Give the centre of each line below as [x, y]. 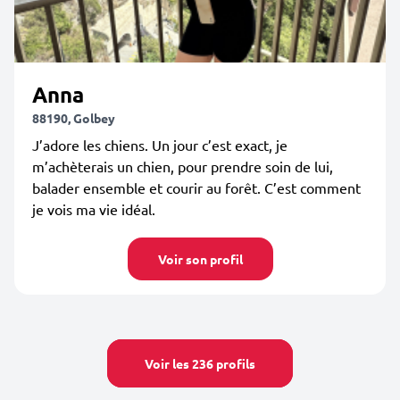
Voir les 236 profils [200, 363]
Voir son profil [200, 259]
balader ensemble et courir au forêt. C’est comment [196, 187]
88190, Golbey [74, 118]
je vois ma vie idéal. [94, 209]
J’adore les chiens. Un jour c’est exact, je [160, 145]
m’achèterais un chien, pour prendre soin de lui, [183, 166]
